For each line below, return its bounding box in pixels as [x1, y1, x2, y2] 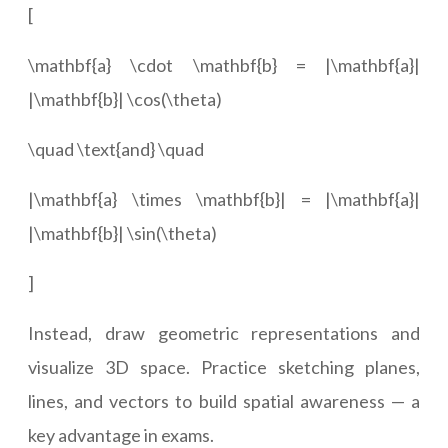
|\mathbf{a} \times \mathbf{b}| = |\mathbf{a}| [28, 188, 420, 211]
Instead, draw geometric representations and [28, 322, 420, 345]
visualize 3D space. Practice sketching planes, [28, 356, 420, 379]
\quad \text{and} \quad [28, 138, 204, 161]
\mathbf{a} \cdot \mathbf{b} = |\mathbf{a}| [28, 54, 420, 77]
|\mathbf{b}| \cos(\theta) [28, 88, 222, 111]
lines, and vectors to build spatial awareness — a [28, 390, 420, 413]
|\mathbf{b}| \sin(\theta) [28, 222, 217, 245]
